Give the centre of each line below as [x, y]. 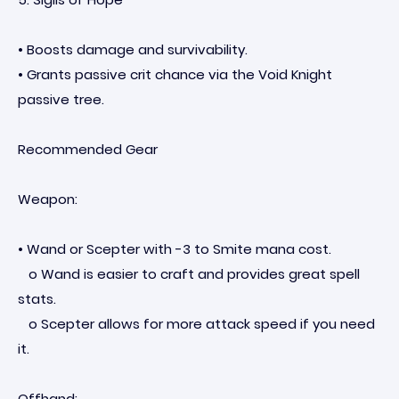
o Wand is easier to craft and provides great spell [189, 274]
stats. [37, 299]
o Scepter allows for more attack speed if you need [196, 324]
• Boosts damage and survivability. [133, 49]
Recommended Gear [88, 149]
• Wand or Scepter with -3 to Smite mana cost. [175, 249]
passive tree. [61, 99]
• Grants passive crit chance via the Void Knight [175, 74]
